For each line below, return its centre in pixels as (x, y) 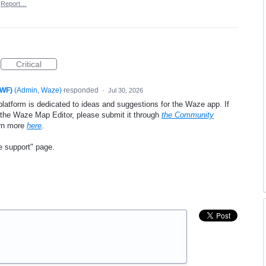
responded (81, 90)
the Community (188, 115)
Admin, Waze (38, 90)
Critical (29, 64)
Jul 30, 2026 (125, 90)
